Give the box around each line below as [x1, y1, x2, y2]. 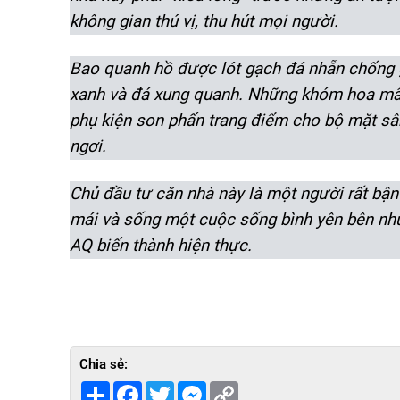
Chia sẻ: [79, 355, 128, 372]
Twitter [174, 380, 213, 396]
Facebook [142, 380, 196, 396]
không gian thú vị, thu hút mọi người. [70, 11, 338, 31]
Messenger [206, 380, 267, 396]
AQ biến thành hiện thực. [70, 235, 252, 255]
